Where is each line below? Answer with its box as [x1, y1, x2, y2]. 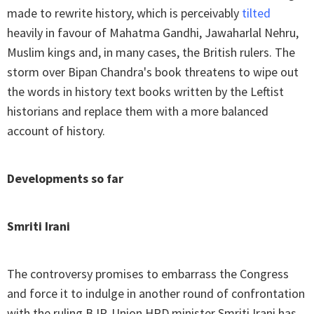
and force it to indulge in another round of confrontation [7, 285, 305, 302]
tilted [242, 5, 271, 22]
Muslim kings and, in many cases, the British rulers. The [7, 44, 295, 61]
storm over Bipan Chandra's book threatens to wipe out [7, 64, 299, 81]
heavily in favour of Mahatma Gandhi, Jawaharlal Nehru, [7, 25, 299, 41]
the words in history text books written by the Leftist [7, 83, 284, 100]
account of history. [7, 123, 105, 139]
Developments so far [7, 170, 123, 187]
